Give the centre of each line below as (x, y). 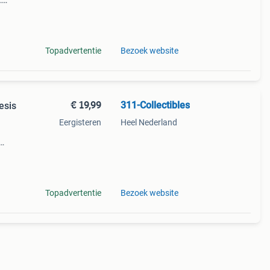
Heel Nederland (149, 122)
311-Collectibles (155, 105)
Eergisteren (80, 122)
